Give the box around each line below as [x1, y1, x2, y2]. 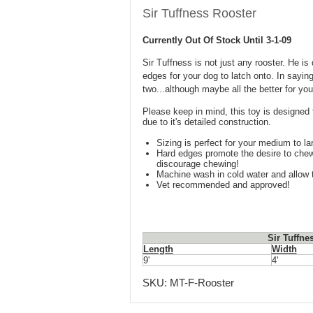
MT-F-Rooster [169, 277, 234, 289]
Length [143, 244, 173, 254]
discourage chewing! [156, 159, 239, 169]
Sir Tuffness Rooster [142, 6, 256, 20]
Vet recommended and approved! [156, 180, 290, 190]
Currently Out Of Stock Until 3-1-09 [142, 35, 291, 45]
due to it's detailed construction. [142, 117, 271, 127]
